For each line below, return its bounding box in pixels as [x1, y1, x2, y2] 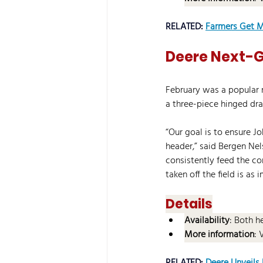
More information [184, 227, 254, 242]
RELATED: [166, 19, 205, 35]
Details [166, 195, 213, 213]
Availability [184, 213, 230, 228]
